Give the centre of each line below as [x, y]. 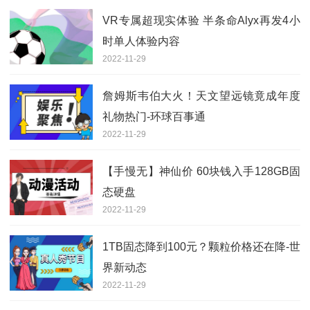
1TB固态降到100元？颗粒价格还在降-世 [201, 246]
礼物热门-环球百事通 [154, 116]
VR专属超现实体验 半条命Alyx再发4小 [201, 20]
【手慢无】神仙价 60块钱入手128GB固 [201, 171]
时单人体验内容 [141, 41]
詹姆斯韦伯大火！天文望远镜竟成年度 [201, 95]
